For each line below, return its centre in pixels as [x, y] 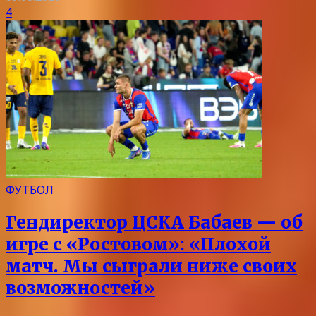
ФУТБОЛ [30, 190]
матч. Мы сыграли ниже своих [151, 266]
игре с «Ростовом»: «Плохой [138, 244]
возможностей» [80, 288]
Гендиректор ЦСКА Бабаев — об [154, 222]
